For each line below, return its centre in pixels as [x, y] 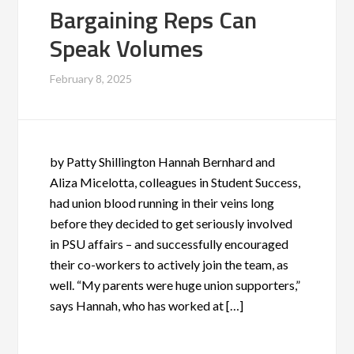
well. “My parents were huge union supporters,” [175, 285]
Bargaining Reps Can [154, 20]
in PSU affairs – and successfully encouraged [169, 244]
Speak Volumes [127, 48]
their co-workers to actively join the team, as [169, 264]
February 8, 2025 [91, 79]
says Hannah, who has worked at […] [147, 305]
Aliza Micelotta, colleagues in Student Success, [175, 182]
